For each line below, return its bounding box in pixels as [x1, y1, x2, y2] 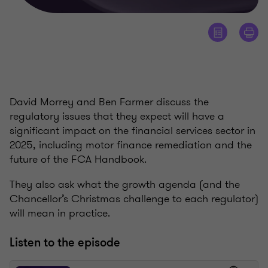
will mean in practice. [10, 205, 110, 221]
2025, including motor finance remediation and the [10, 137, 252, 153]
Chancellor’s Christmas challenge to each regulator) [10, 191, 258, 207]
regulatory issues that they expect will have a [10, 108, 224, 124]
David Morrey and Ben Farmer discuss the [10, 94, 209, 110]
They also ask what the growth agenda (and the [10, 176, 240, 193]
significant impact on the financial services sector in [10, 123, 255, 139]
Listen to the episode [10, 234, 120, 251]
